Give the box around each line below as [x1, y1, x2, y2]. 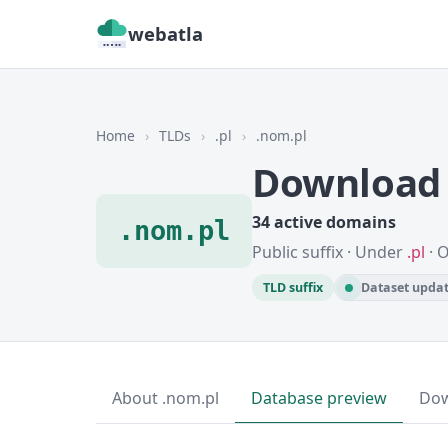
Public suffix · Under [252, 241, 407, 263]
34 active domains [252, 211, 396, 233]
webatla [128, 21, 203, 46]
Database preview [251, 387, 387, 409]
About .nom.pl [112, 387, 219, 409]
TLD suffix [263, 279, 323, 296]
